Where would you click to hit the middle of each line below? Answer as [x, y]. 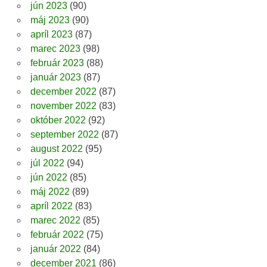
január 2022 [55, 249]
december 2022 [63, 92]
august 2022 [56, 149]
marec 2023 [55, 49]
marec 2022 [55, 221]
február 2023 [57, 63]
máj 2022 [50, 192]
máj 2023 [50, 20]
